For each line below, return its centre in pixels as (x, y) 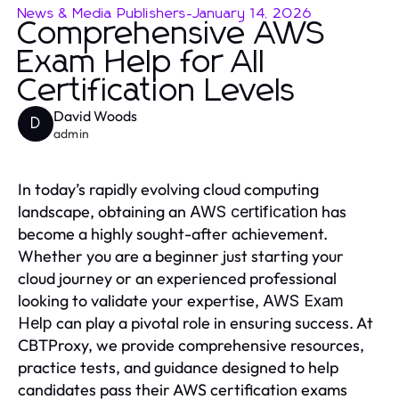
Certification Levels (157, 91)
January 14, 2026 (252, 13)
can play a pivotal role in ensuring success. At (213, 322)
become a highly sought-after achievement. (173, 233)
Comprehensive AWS (172, 34)
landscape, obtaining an (104, 211)
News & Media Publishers (102, 13)
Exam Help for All (142, 63)
